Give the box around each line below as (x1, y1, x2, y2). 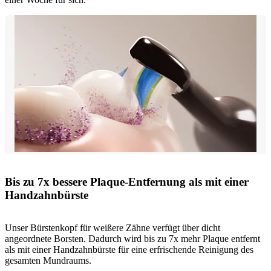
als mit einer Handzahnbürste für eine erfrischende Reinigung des (5, 244, 253, 255)
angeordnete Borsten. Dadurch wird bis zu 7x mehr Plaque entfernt (5, 233, 260, 244)
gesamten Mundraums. (5, 255, 91, 266)
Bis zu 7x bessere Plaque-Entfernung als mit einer (5, 175, 249, 188)
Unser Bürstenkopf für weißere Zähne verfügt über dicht (5, 223, 220, 233)
